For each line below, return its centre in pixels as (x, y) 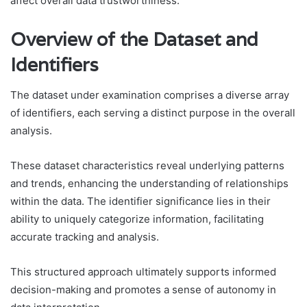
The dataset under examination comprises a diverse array (150, 95)
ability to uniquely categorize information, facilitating (137, 219)
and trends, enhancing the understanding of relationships (149, 184)
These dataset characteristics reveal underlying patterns (147, 166)
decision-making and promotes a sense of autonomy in (143, 290)
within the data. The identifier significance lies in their (140, 201)
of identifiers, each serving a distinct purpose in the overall (153, 113)
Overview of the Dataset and (134, 39)
